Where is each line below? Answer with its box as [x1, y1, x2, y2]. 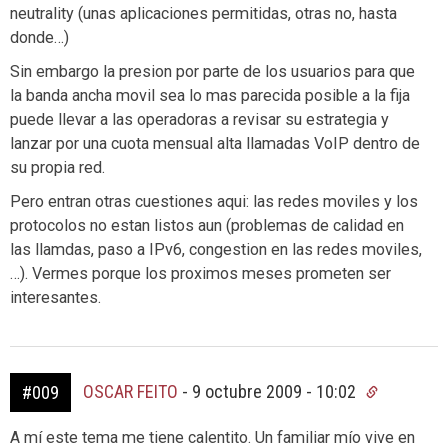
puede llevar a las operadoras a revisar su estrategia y [10, 110, 389, 129]
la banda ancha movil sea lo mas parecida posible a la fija [10, 86, 410, 105]
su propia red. [10, 158, 105, 177]
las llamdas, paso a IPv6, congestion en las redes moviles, [10, 240, 422, 259]
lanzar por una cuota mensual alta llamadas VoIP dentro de [10, 134, 420, 153]
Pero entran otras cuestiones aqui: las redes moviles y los [10, 192, 418, 211]
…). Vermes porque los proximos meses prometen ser [10, 264, 391, 283]
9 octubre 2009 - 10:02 [192, 381, 360, 402]
